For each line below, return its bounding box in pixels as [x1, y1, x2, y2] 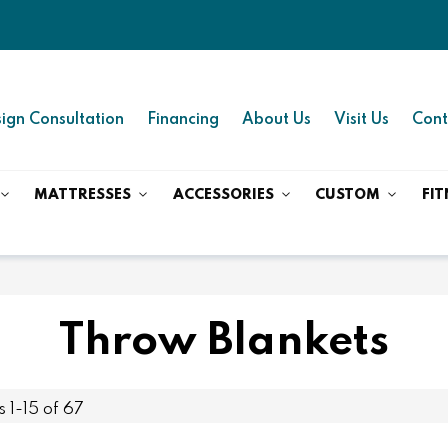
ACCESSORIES [172, 187, 274, 202]
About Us [241, 111, 311, 128]
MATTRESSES [34, 187, 132, 202]
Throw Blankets [58, 319, 389, 364]
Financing [146, 111, 219, 128]
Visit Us [333, 111, 389, 128]
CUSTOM [315, 187, 381, 202]
